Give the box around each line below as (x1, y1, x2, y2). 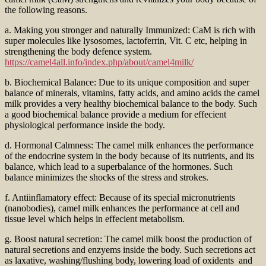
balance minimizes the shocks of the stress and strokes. (5, 172, 213, 183)
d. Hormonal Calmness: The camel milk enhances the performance (5, 140, 254, 151)
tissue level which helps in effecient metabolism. (5, 214, 187, 224)
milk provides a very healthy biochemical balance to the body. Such (5, 99, 257, 109)
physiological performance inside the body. (5, 120, 167, 131)
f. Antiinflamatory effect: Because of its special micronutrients (5, 192, 235, 203)
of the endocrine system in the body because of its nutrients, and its (5, 151, 254, 161)
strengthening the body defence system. (5, 46, 152, 57)
